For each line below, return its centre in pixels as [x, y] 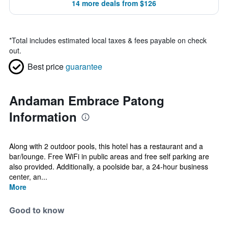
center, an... [28, 177]
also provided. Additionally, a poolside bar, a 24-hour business [109, 166]
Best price [46, 66]
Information [43, 117]
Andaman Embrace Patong [87, 100]
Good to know [37, 210]
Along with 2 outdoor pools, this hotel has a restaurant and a [106, 146]
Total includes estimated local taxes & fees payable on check [109, 40]
